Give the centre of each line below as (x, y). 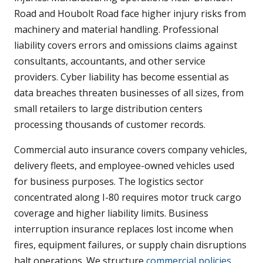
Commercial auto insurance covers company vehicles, (131, 150)
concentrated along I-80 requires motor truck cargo (128, 198)
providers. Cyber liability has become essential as (122, 77)
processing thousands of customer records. (110, 125)
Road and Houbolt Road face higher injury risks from (130, 14)
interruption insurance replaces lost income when (124, 229)
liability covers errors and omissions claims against (126, 45)
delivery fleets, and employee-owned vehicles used (124, 166)
